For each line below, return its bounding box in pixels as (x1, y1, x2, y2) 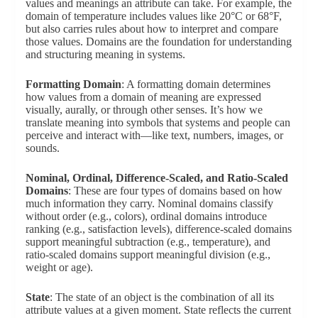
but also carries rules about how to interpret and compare (25, 22, 278, 35)
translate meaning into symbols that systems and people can (25, 116, 290, 128)
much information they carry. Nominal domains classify (25, 197, 273, 209)
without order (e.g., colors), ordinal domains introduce (25, 209, 267, 222)
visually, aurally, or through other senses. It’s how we (25, 103, 263, 116)
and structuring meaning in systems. (25, 48, 185, 60)
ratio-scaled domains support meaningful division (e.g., (25, 248, 270, 261)
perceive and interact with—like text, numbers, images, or (25, 128, 283, 141)
